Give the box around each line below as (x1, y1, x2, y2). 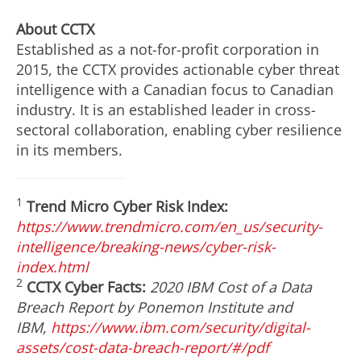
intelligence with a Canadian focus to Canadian (16, 80, 334, 99)
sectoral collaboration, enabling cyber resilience (16, 120, 342, 139)
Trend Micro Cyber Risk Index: (27, 197, 228, 216)
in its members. (16, 140, 122, 160)
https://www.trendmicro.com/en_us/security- (16, 217, 322, 236)
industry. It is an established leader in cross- (16, 100, 316, 119)
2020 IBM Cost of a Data (150, 277, 312, 297)
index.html (16, 257, 89, 276)
